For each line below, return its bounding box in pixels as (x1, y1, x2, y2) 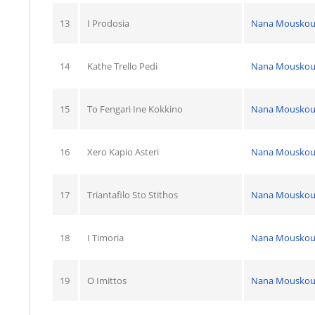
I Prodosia (87, 16, 129, 30)
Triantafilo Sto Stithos (87, 188, 178, 201)
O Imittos (87, 274, 127, 287)
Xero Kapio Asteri (87, 145, 159, 158)
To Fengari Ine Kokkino (87, 102, 183, 115)
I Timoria (87, 231, 124, 244)
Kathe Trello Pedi (87, 59, 157, 72)
